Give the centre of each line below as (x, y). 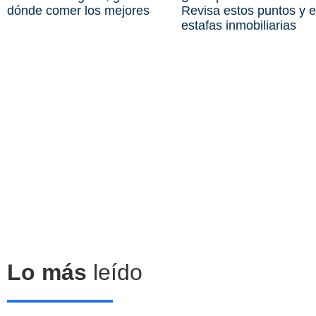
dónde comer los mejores (78, 11)
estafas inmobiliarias (238, 26)
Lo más (47, 273)
